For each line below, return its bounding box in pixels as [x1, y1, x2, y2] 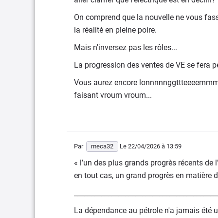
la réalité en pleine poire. [74, 25, 157, 35]
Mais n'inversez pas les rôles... [74, 43, 177, 52]
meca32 [91, 143, 113, 150]
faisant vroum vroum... [74, 91, 152, 100]
